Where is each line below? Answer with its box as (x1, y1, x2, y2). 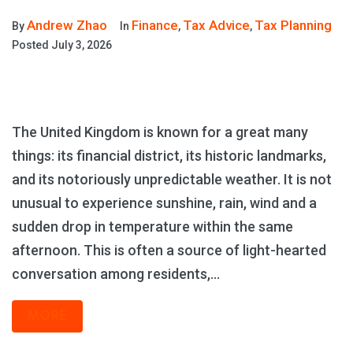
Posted (12, 39, 51, 51)
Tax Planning (255, 17, 332, 33)
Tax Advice (183, 17, 250, 33)
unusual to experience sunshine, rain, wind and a (12, 195, 317, 211)
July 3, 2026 (51, 39, 112, 51)
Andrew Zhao (27, 17, 107, 33)
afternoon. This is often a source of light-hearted (12, 242, 326, 258)
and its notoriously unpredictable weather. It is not (12, 171, 332, 188)
